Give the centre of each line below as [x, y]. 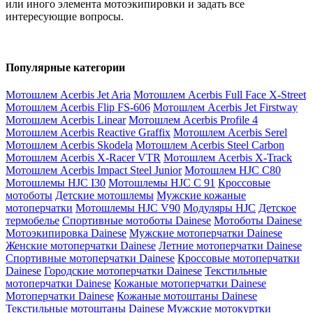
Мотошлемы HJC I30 [56, 183]
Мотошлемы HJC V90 [128, 208]
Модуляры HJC [219, 208]
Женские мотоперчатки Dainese [81, 246]
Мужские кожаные [201, 196]
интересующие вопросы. [65, 16]
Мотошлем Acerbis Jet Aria [68, 95]
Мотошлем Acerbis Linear [66, 120]
